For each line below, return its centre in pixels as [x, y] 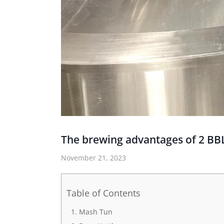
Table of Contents [103, 193]
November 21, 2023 [93, 158]
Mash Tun [95, 212]
